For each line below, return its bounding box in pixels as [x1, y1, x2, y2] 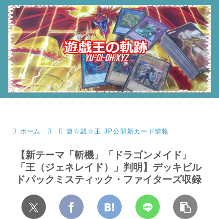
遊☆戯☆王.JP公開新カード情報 [66, 127, 169, 135]
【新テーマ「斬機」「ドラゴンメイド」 [16, 149, 192, 160]
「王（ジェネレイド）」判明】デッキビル [16, 161, 201, 173]
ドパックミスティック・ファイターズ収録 [16, 174, 201, 185]
